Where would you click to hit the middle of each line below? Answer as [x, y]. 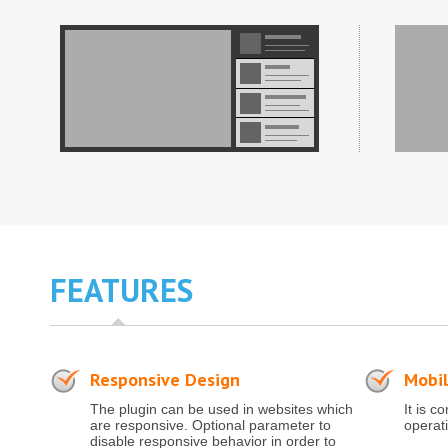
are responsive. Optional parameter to [210, 425]
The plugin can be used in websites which [221, 409]
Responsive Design [165, 379]
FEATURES [121, 290]
